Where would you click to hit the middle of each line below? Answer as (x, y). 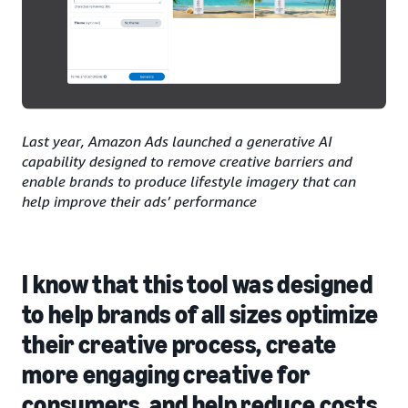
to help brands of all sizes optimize (200, 315)
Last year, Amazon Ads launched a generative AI (177, 142)
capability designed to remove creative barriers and (187, 162)
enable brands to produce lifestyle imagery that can (189, 182)
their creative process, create (179, 345)
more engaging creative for (166, 375)
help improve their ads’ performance (139, 202)
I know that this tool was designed (197, 285)
